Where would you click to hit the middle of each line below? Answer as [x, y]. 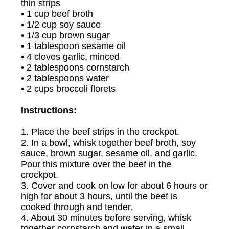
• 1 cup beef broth [57, 14]
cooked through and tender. [77, 207]
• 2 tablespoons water [65, 78]
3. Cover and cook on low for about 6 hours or [114, 186]
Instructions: [49, 110]
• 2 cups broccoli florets [68, 89]
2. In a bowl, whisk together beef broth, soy [108, 143]
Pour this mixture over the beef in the [96, 164]
